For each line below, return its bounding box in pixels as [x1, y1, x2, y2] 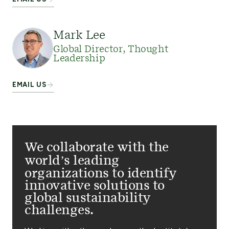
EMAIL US [12, 81, 47, 89]
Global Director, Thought [53, 45, 169, 55]
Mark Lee [53, 30, 105, 41]
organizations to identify [25, 167, 177, 180]
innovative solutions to [25, 179, 165, 192]
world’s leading [25, 154, 120, 167]
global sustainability [25, 192, 151, 204]
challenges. [25, 204, 94, 217]
